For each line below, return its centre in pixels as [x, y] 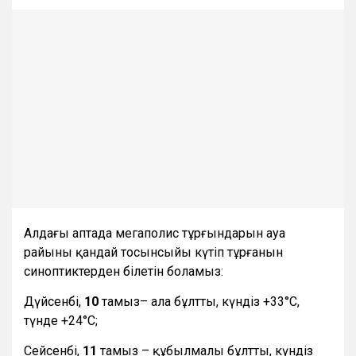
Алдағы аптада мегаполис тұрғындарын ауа [155, 234]
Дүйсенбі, [54, 302]
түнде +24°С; [61, 321]
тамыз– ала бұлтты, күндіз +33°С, [201, 302]
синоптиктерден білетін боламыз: [124, 272]
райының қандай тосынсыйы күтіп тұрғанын [153, 253]
